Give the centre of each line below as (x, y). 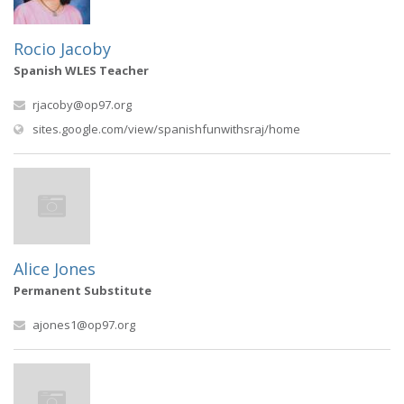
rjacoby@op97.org (82, 105)
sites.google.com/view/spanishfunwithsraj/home (166, 129)
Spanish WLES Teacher (81, 70)
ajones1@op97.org (84, 325)
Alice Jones (55, 269)
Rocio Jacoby (62, 49)
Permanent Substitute (83, 290)
